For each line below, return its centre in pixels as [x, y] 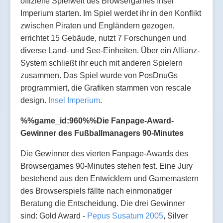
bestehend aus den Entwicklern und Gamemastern [110, 178]
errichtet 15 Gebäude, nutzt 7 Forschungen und [103, 38]
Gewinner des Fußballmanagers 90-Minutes [102, 133]
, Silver [175, 216]
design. [34, 100]
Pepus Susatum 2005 [125, 216]
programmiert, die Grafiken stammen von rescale [106, 88]
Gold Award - [63, 216]
